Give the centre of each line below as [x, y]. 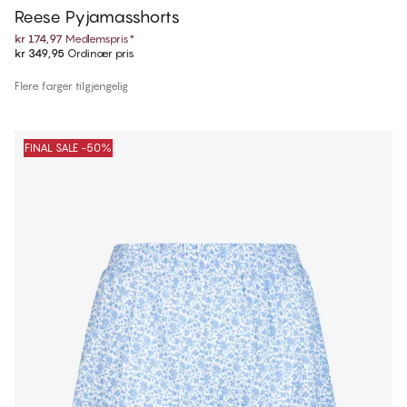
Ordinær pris [99, 54]
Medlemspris [97, 39]
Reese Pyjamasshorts [97, 17]
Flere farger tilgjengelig [71, 86]
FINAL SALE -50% [68, 148]
